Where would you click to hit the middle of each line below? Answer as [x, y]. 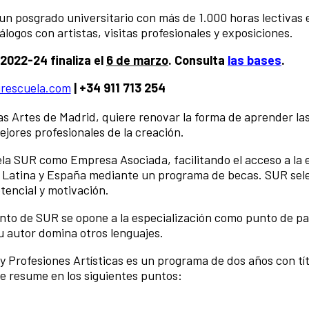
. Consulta [198, 60]
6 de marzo [137, 60]
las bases [255, 60]
